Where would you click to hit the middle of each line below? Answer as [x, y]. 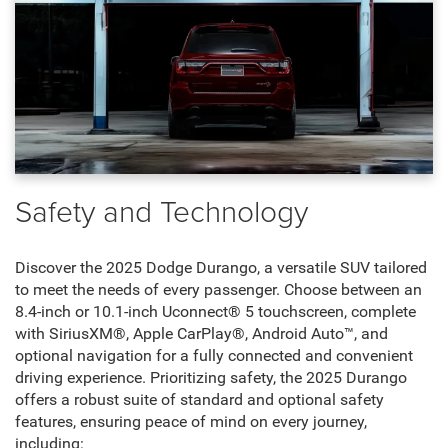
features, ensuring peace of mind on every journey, [191, 422]
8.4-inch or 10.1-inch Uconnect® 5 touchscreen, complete [215, 312]
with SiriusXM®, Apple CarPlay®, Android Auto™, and [201, 334]
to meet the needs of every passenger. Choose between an [218, 290]
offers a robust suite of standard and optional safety [199, 400]
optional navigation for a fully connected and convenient [214, 356]
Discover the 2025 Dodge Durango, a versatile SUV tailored [221, 268]
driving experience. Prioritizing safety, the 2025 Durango [211, 378]
